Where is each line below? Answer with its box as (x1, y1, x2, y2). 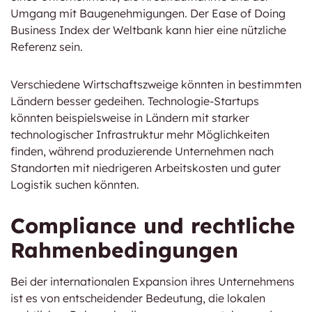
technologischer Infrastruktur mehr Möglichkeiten (10, 127, 270, 141)
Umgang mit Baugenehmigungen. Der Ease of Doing (10, 6, 286, 20)
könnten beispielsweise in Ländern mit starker (10, 111, 249, 125)
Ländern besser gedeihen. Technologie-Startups (10, 94, 259, 108)
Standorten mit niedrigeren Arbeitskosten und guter (10, 161, 281, 175)
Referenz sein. (10, 40, 83, 54)
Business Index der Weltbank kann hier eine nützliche (10, 23, 286, 37)
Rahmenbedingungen (10, 237, 238, 263)
